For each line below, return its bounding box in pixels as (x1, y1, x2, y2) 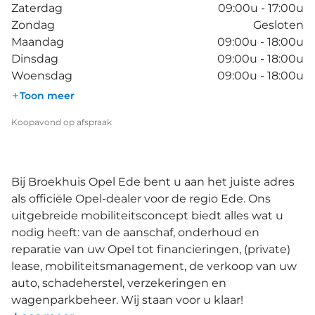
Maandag (11, 34, 64, 49)
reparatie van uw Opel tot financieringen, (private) (11, 242, 290, 256)
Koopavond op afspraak (11, 116, 112, 127)
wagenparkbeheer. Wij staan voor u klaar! (11, 292, 243, 307)
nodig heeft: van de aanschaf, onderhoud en (11, 225, 259, 239)
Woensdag (11, 68, 72, 82)
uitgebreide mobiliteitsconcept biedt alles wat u (11, 208, 283, 222)
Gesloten (253, 18, 304, 32)
